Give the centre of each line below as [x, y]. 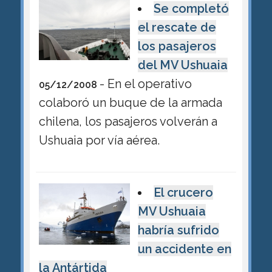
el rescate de [177, 27]
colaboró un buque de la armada [130, 102]
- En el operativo [145, 83]
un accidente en [184, 249]
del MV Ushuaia [182, 65]
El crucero [184, 192]
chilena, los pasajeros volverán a [128, 121]
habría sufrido [178, 230]
